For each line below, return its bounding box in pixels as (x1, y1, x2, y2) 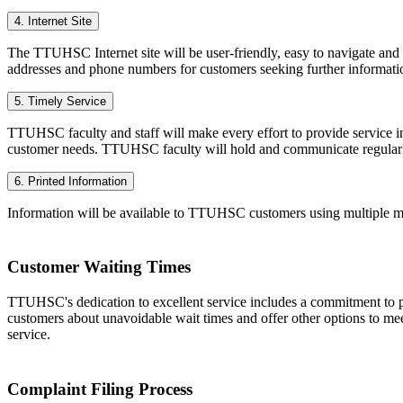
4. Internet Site (14, 13, 92, 28)
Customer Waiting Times (7, 257, 191, 277)
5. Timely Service (14, 94, 106, 108)
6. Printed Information (14, 174, 127, 188)
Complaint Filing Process (7, 379, 193, 399)
